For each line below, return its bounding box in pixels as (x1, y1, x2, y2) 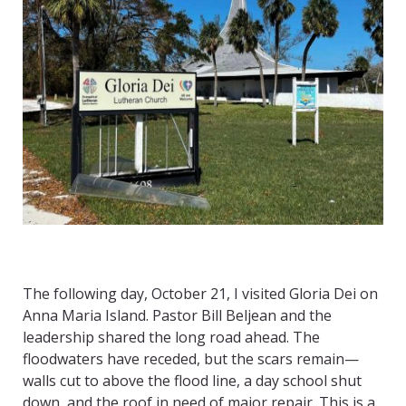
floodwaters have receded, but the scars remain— (23, 349, 359, 370)
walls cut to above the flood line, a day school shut (23, 371, 362, 391)
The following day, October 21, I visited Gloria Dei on (23, 284, 378, 304)
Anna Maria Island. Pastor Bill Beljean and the (23, 305, 332, 326)
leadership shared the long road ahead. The (23, 327, 320, 348)
